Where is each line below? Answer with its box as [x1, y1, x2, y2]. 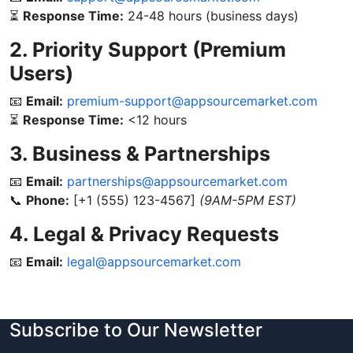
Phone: [26, 192, 69, 208]
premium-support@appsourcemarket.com [67, 93, 318, 109]
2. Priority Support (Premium [9, 38, 286, 61]
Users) [9, 61, 73, 85]
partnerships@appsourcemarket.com [67, 173, 288, 189]
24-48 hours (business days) [124, 8, 299, 24]
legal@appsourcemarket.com [67, 254, 241, 269]
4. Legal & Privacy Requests [9, 222, 279, 246]
